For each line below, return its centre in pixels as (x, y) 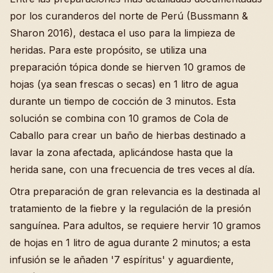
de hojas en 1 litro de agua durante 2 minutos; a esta (130, 243)
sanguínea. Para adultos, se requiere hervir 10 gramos (135, 226)
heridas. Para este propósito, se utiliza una (108, 50)
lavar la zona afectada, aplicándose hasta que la (121, 153)
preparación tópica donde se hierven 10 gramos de (128, 67)
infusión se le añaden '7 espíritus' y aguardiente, (122, 260)
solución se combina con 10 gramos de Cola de (119, 119)
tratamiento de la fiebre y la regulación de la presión (130, 209)
